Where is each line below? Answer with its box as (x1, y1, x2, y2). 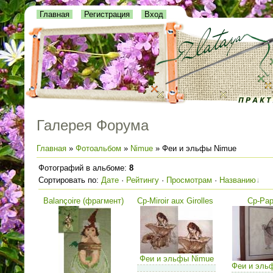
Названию (219, 175, 256, 185)
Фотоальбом (76, 144, 121, 154)
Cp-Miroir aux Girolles (137, 196, 213, 206)
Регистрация (84, 10, 130, 19)
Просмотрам (166, 175, 212, 185)
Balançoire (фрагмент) (43, 196, 124, 206)
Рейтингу (126, 175, 159, 185)
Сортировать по (38, 175, 96, 185)
